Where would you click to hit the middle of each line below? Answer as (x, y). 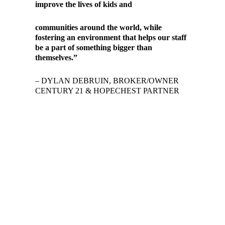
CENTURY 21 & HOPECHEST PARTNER (107, 91)
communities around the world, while (98, 27)
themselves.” (56, 57)
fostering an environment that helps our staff (110, 37)
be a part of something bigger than (93, 47)
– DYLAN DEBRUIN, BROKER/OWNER (107, 81)
